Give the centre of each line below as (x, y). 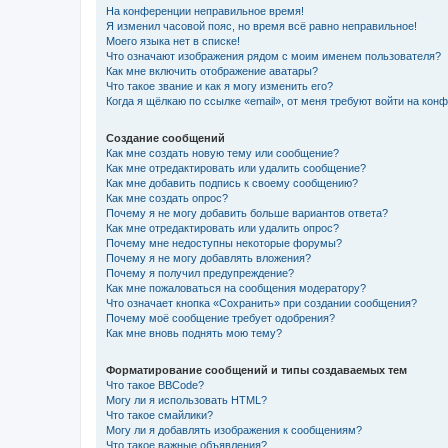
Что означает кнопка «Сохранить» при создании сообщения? (261, 302)
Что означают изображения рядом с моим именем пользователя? (273, 55)
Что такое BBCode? (155, 384)
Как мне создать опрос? (167, 197)
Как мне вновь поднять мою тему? (194, 332)
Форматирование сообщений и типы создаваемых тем (256, 369)
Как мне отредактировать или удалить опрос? (222, 227)
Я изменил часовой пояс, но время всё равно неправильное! (261, 25)
